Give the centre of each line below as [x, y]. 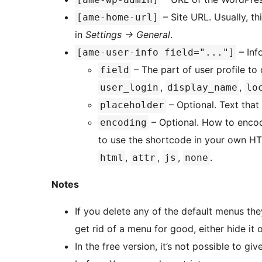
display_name [202, 88]
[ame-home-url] [118, 18]
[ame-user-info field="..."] [156, 53]
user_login [129, 88]
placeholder [132, 105]
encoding [123, 123]
